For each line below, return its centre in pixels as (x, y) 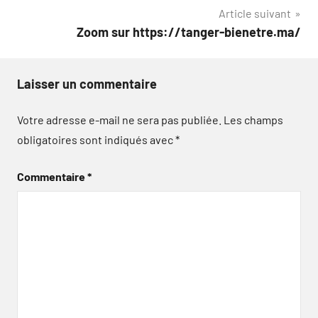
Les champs (253, 119)
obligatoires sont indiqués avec (96, 139)
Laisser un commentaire (87, 83)
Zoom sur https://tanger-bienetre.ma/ (189, 32)
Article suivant (255, 13)
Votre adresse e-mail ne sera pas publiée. (119, 119)
